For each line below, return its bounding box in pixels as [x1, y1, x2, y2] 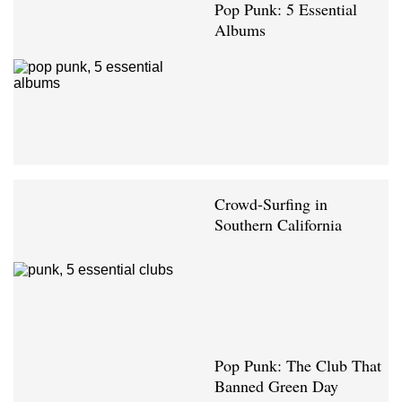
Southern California [214, 213, 342, 235]
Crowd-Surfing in [214, 192, 328, 214]
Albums [214, 18, 266, 40]
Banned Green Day [214, 374, 338, 397]
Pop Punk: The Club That [214, 354, 381, 376]
